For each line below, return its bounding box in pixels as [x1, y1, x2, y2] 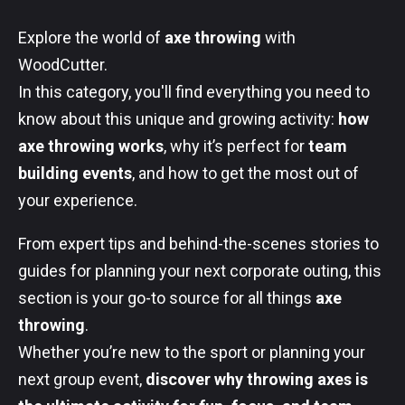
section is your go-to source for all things [18, 288, 316, 307]
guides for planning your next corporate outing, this [18, 261, 381, 280]
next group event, [18, 370, 146, 389]
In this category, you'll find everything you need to [18, 82, 370, 101]
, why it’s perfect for [164, 137, 308, 155]
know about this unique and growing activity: [18, 109, 338, 128]
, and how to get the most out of [132, 164, 359, 183]
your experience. [18, 191, 137, 210]
